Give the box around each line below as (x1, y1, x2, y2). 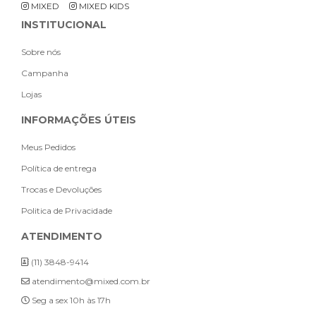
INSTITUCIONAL (21, 18, 107, 32)
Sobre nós (21, 47, 61, 58)
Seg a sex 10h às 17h (32, 295, 111, 306)
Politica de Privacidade (21, 205, 112, 217)
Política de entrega (21, 163, 97, 174)
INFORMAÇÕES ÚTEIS (21, 114, 136, 127)
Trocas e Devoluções (21, 184, 102, 195)
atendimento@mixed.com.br (32, 276, 150, 287)
